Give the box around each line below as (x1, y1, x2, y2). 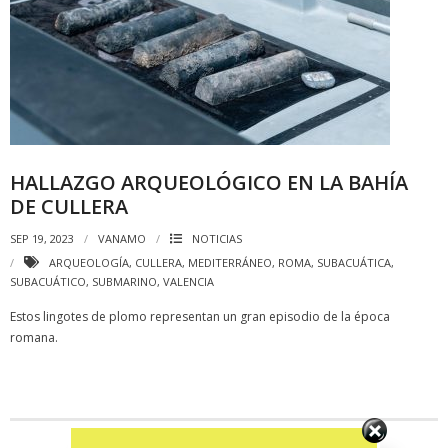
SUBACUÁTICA (317, 255, 391, 270)
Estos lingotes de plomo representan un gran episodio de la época (10, 308, 390, 325)
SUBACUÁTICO (10, 274, 86, 289)
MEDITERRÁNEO (188, 255, 272, 270)
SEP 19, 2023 (10, 231, 74, 246)
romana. (10, 329, 58, 346)
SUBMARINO (92, 274, 157, 289)
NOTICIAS (192, 231, 242, 246)
